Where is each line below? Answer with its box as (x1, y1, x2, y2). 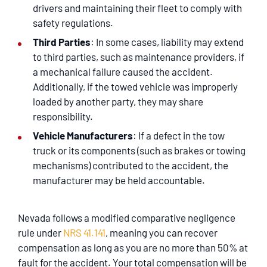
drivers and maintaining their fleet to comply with (33, 2, 242, 14)
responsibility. (33, 110, 93, 122)
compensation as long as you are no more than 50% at (18, 241, 248, 253)
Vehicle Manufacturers (33, 129, 133, 141)
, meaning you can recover (105, 226, 218, 238)
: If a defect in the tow (133, 129, 225, 141)
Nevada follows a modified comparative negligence (18, 212, 235, 223)
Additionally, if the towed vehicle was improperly (33, 80, 238, 92)
